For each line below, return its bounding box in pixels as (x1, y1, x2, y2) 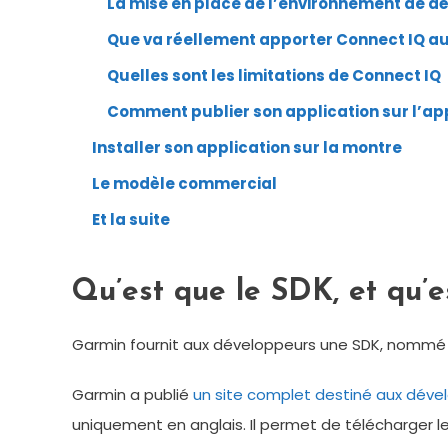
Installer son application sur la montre (92, 137, 402, 158)
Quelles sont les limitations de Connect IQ (107, 65, 441, 86)
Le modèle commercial (92, 173, 277, 194)
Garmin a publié (72, 384, 193, 405)
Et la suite (92, 209, 170, 230)
